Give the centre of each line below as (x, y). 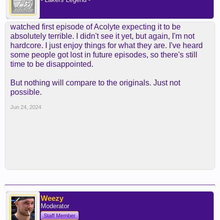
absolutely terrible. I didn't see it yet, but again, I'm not (102, 36)
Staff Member (60, 216)
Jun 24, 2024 (26, 107)
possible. (26, 92)
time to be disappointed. (52, 64)
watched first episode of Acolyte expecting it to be (96, 27)
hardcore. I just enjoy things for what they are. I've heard (107, 46)
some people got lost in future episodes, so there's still (104, 55)
